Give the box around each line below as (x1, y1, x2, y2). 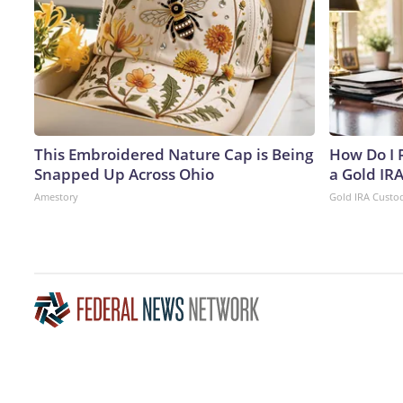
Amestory (34, 189, 78, 203)
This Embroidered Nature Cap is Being (34, 143, 313, 165)
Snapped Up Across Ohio (34, 163, 214, 184)
